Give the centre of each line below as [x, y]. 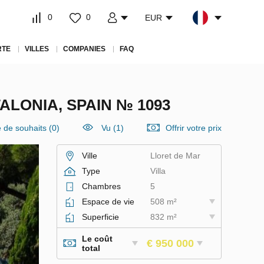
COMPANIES [84, 49]
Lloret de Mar [175, 156]
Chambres [101, 186]
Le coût [97, 239]
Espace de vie [108, 202]
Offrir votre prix [194, 128]
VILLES [37, 49]
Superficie [100, 217]
